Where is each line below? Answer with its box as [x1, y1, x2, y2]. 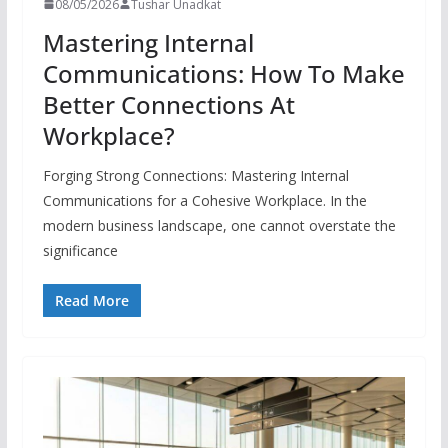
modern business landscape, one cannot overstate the [42, 215, 396, 235]
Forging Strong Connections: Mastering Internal [42, 165, 349, 185]
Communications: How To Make [42, 56, 405, 90]
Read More [54, 290, 129, 310]
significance [42, 240, 118, 260]
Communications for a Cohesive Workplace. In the [42, 190, 367, 210]
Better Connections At [42, 87, 295, 121]
